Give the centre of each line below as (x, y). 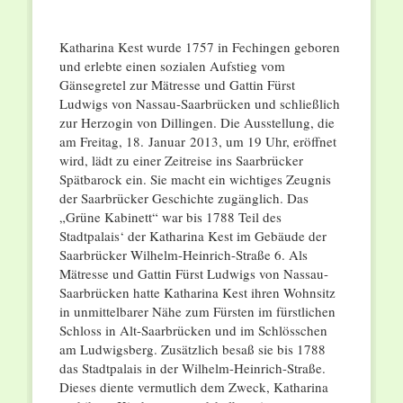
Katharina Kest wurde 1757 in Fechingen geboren (199, 47)
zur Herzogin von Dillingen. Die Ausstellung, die (197, 123)
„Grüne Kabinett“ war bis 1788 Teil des (170, 217)
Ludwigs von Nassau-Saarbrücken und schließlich (199, 104)
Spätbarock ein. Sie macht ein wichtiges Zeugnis (195, 179)
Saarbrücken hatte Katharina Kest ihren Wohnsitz (197, 293)
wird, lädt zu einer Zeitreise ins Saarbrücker (181, 161)
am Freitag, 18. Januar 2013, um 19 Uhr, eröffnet (197, 142)
